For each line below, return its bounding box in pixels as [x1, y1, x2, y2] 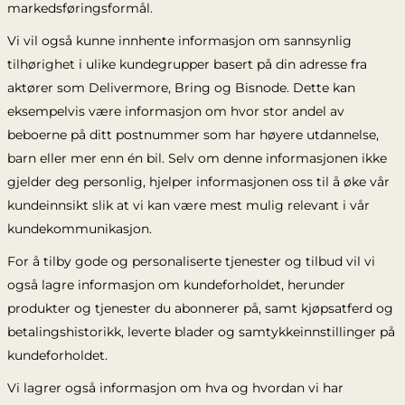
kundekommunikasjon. [6, 221, 152, 237]
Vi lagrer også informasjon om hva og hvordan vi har [6, 380, 344, 396]
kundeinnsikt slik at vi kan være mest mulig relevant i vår [6, 197, 370, 213]
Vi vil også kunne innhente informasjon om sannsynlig [6, 33, 352, 49]
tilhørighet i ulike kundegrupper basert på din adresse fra [6, 56, 367, 72]
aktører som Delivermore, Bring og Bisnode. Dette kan [6, 80, 355, 96]
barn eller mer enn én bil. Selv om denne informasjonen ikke [6, 150, 387, 166]
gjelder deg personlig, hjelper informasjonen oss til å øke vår [6, 174, 390, 190]
